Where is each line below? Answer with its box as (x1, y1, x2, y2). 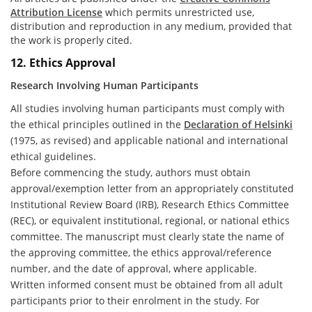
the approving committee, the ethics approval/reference (10, 246, 272, 260)
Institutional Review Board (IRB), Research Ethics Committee (10, 198, 289, 212)
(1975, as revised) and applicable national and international (10, 134, 288, 148)
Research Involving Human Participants (10, 78, 198, 92)
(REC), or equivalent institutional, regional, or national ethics (10, 214, 290, 228)
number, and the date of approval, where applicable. (10, 262, 257, 276)
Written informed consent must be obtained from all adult (10, 278, 283, 292)
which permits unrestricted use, (102, 6, 254, 19)
